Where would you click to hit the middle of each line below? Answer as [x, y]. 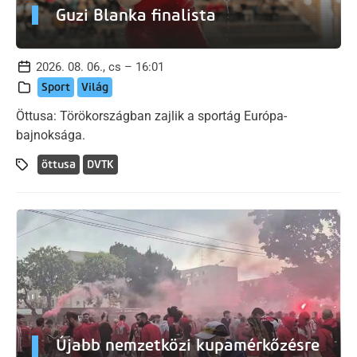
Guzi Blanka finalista [136, 15]
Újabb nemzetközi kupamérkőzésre [188, 345]
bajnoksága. [51, 135]
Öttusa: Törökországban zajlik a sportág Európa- [151, 116]
